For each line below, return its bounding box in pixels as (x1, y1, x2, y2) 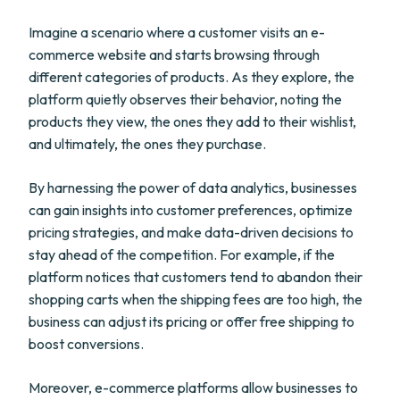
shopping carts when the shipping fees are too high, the (29, 290, 362, 308)
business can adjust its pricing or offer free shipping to (29, 312, 354, 330)
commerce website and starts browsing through (29, 46, 320, 63)
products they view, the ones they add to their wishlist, (29, 112, 356, 130)
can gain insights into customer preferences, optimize (29, 201, 353, 219)
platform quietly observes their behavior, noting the (29, 90, 342, 108)
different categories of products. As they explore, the (29, 68, 354, 86)
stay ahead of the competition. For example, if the (29, 246, 335, 263)
